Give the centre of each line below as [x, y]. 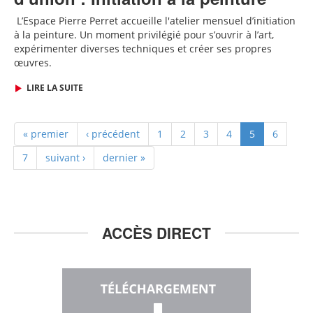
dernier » [124, 158]
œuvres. [33, 63]
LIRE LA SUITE [54, 88]
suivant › [65, 158]
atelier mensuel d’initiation [233, 21]
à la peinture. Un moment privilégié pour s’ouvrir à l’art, [144, 35]
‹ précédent [113, 134]
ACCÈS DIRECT [156, 233]
